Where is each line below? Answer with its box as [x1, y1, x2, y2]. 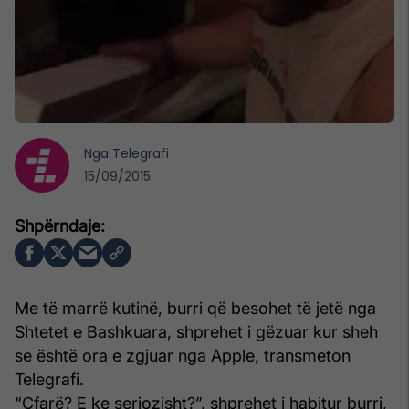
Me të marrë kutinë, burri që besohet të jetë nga [15, 298, 376, 318]
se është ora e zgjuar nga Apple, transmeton [15, 345, 351, 365]
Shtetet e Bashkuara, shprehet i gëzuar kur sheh [15, 321, 378, 341]
